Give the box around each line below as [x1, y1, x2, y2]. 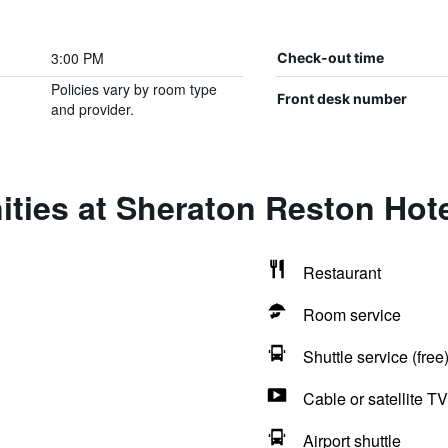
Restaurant [302, 261, 381, 284]
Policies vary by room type [50, 79, 217, 99]
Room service [302, 303, 401, 326]
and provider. [50, 99, 134, 119]
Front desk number [276, 90, 407, 107]
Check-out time [276, 49, 384, 66]
